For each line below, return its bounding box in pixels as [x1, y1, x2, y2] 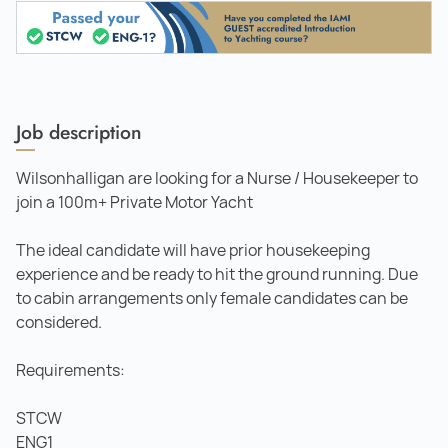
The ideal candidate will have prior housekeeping [16, 239, 370, 261]
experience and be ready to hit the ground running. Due [16, 263, 418, 285]
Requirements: [16, 359, 125, 381]
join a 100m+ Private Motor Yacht [16, 191, 253, 213]
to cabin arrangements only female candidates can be [16, 287, 408, 309]
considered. [16, 311, 102, 333]
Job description [16, 117, 142, 146]
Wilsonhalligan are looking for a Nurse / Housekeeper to [16, 167, 418, 189]
